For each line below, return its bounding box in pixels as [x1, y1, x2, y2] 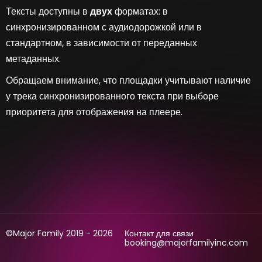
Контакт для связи [125, 227, 194, 239]
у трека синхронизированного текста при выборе [6, 89, 219, 103]
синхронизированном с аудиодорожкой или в [6, 20, 202, 34]
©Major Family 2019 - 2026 [6, 227, 113, 239]
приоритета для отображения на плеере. [6, 105, 185, 119]
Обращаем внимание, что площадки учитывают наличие [6, 74, 251, 87]
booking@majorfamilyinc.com [125, 237, 248, 249]
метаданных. [6, 52, 63, 65]
